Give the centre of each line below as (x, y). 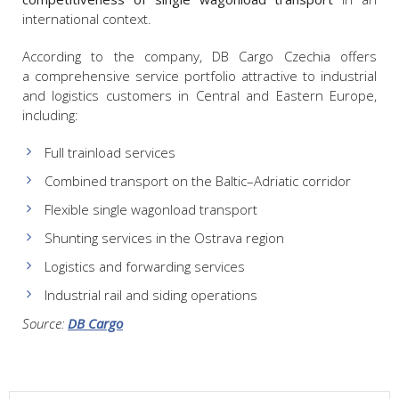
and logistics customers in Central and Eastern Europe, (199, 95)
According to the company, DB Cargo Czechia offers (199, 56)
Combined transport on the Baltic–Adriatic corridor (198, 180)
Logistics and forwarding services (145, 266)
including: (50, 114)
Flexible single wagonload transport (151, 209)
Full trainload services (110, 152)
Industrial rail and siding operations (151, 294)
